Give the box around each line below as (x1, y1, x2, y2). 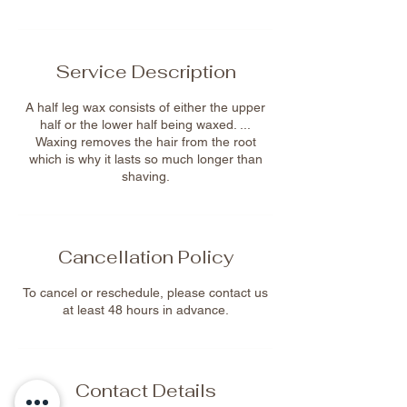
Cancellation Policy (57, 244, 233, 269)
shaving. (121, 168, 170, 184)
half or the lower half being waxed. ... (40, 116, 251, 132)
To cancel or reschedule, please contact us (23, 284, 268, 300)
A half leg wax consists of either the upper (25, 99, 265, 114)
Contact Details (74, 378, 216, 402)
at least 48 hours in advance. (62, 302, 229, 317)
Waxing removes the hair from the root (35, 134, 256, 149)
